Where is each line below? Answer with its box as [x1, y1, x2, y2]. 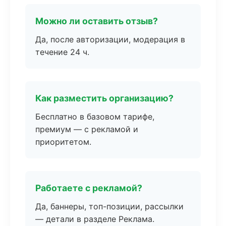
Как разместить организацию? [35, 93, 174, 103]
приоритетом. [35, 137, 91, 147]
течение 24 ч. [35, 47, 89, 57]
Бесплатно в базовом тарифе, [35, 111, 154, 122]
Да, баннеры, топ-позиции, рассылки [35, 201, 184, 211]
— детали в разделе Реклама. [35, 214, 154, 224]
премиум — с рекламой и [35, 124, 138, 134]
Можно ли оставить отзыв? [35, 16, 158, 26]
